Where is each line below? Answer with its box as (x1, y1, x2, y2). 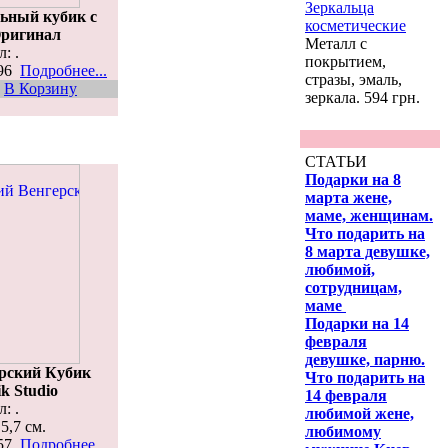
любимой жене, (305, 405, 414, 422)
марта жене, (305, 189, 392, 206)
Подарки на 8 (305, 171, 401, 188)
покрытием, (305, 53, 386, 70)
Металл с (305, 35, 367, 52)
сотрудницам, (305, 279, 402, 296)
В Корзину (4, 79, 77, 97)
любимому (305, 423, 381, 440)
